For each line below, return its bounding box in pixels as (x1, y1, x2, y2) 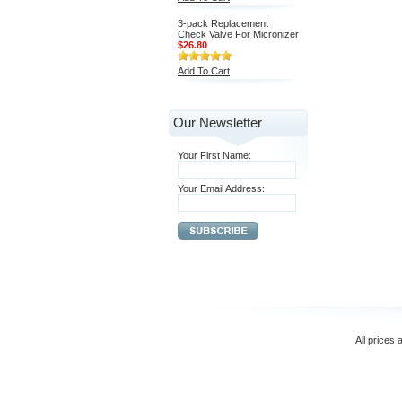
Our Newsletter (173, 115, 262, 130)
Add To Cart (178, 66, 230, 76)
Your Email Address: (178, 183, 265, 194)
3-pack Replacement (178, 18, 268, 29)
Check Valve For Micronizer (178, 29, 299, 39)
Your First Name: (178, 150, 251, 161)
